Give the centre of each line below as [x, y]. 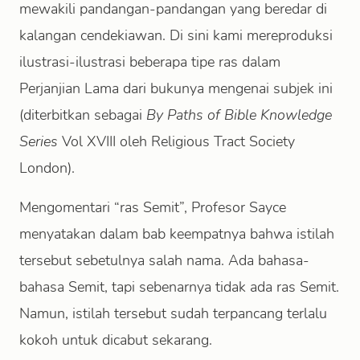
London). [47, 168]
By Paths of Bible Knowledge [239, 115]
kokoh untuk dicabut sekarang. [116, 340]
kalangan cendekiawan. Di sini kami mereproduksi [176, 35]
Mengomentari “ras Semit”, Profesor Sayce [153, 207]
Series [39, 141]
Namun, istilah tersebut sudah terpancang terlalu [173, 313]
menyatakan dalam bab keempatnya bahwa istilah [177, 234]
